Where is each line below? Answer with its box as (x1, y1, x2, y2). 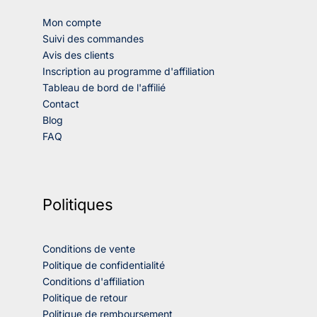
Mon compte (42, 16, 101, 28)
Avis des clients (42, 49, 114, 61)
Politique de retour (42, 292, 127, 304)
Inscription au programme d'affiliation (42, 65, 214, 77)
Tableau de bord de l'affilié (42, 81, 166, 93)
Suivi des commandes (42, 33, 144, 45)
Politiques (42, 195, 113, 214)
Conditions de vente (42, 243, 135, 255)
